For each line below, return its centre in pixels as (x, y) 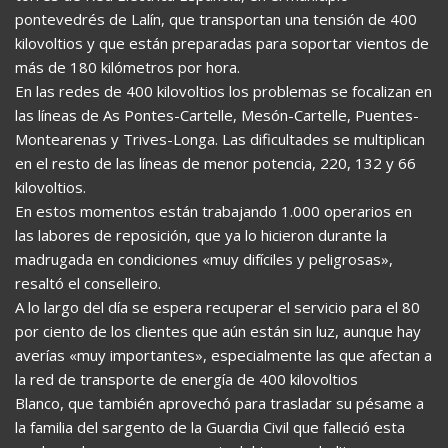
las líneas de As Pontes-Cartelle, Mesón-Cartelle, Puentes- (217, 115)
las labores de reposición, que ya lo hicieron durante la (201, 235)
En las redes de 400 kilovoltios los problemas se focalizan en (223, 91)
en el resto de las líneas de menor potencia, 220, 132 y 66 (215, 163)
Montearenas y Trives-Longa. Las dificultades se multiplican (220, 139)
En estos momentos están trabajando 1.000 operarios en (213, 211)
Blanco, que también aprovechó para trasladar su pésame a (219, 403)
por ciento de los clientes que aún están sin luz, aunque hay (218, 331)
